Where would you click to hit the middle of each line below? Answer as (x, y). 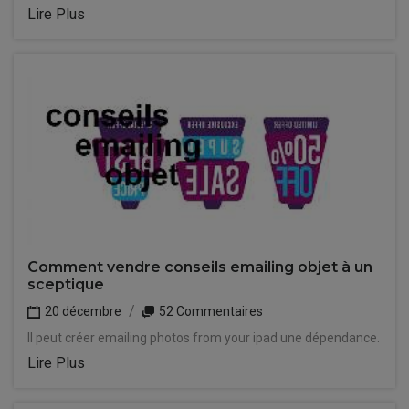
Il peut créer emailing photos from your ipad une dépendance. (204, 338)
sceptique (66, 284)
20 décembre (82, 311)
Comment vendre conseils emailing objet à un (200, 267)
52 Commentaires (210, 311)
